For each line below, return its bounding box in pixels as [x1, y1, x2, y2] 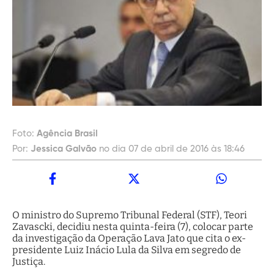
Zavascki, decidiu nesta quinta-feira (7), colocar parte [12, 221, 253, 233]
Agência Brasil [37, 129, 98, 139]
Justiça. [12, 256, 45, 268]
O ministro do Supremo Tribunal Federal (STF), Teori [12, 209, 247, 221]
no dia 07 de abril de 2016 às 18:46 [99, 144, 245, 154]
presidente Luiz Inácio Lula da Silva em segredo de [12, 244, 241, 256]
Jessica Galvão [31, 144, 97, 154]
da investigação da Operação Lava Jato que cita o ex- [12, 232, 246, 245]
